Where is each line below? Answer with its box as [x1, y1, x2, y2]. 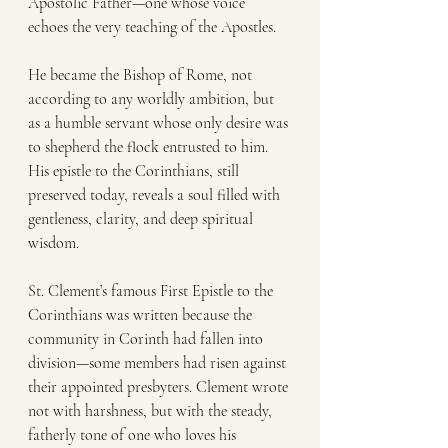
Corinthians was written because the [28, 305, 256, 325]
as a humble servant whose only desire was [28, 113, 292, 133]
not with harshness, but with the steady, [28, 401, 276, 421]
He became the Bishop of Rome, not [28, 65, 256, 85]
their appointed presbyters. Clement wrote [28, 377, 292, 397]
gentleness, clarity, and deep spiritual [28, 209, 257, 229]
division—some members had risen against [28, 353, 290, 373]
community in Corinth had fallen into [28, 329, 267, 349]
